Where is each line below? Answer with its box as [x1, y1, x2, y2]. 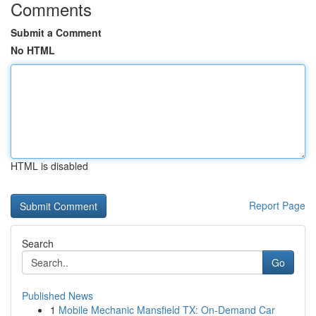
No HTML [11, 43, 55, 57]
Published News [22, 288, 93, 303]
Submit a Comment [11, 25, 102, 39]
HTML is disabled [11, 159, 88, 173]
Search [22, 236, 54, 250]
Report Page [249, 198, 305, 212]
